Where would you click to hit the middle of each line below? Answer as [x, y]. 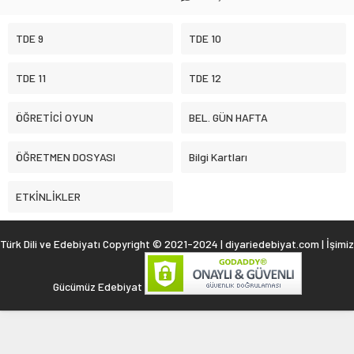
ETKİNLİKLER [48, 197]
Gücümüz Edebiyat [98, 287]
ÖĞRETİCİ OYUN [55, 118]
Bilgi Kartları [218, 157]
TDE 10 [205, 39]
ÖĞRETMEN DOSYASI [66, 157]
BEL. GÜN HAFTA [228, 118]
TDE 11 [31, 78]
